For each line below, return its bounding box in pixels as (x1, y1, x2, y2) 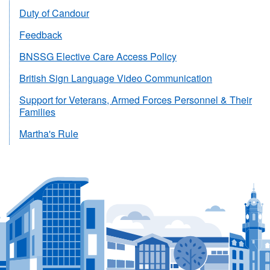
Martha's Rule (19, 127, 78, 140)
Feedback (19, 28, 62, 42)
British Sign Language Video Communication (19, 71, 212, 85)
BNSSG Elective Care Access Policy (19, 49, 177, 63)
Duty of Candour (19, 6, 89, 20)
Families (19, 105, 55, 119)
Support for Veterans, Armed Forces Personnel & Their (19, 93, 252, 107)
